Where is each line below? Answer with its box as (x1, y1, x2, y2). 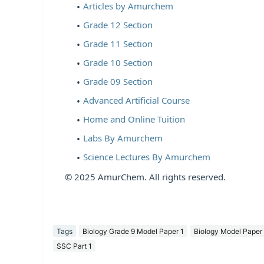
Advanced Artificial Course (83, 94, 190, 107)
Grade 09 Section (83, 75, 153, 88)
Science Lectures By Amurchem (83, 151, 210, 163)
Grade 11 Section (83, 38, 153, 50)
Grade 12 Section (83, 19, 153, 31)
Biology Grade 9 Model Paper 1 (82, 226, 184, 236)
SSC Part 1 (57, 241, 92, 250)
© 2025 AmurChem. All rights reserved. (65, 171, 226, 183)
